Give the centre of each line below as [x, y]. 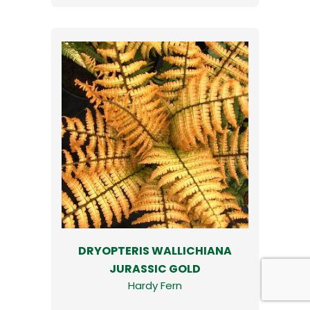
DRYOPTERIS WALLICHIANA [155, 250]
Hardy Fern [155, 285]
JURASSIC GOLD [155, 268]
